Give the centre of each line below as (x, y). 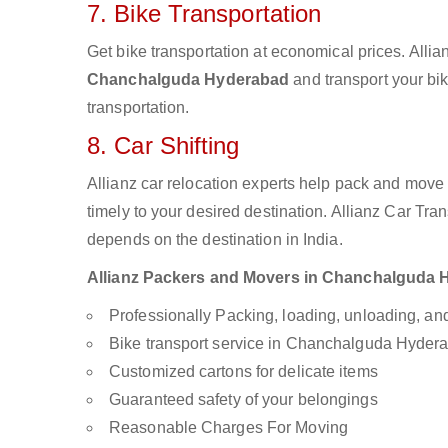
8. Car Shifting (163, 145)
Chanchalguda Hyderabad (188, 79)
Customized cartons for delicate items (243, 371)
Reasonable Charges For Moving (228, 427)
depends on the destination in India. (215, 239)
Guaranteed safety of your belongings (243, 399)
